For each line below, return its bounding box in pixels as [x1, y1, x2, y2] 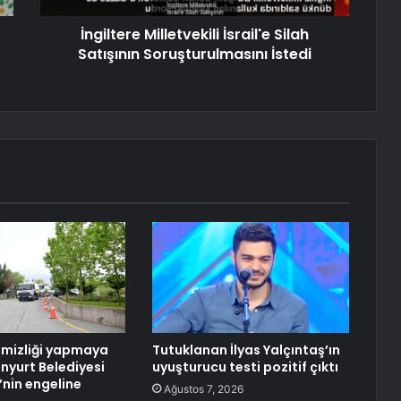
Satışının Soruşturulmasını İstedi [78, 44, 311, 65]
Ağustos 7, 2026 [163, 382, 243, 397]
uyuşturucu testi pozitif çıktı [151, 358, 338, 377]
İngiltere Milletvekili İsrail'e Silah [81, 24, 309, 46]
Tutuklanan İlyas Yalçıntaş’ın [151, 341, 340, 360]
